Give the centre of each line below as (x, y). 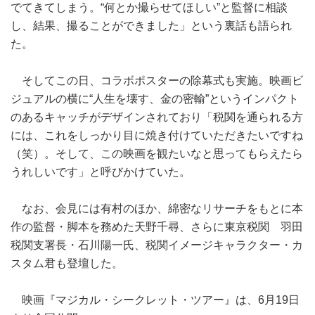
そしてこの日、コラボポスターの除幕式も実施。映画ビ (157, 81)
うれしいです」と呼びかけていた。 (101, 172)
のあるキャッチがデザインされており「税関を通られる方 (157, 117)
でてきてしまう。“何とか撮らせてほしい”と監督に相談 (149, 8)
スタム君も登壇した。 (67, 264)
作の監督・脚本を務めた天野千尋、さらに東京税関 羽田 (157, 227)
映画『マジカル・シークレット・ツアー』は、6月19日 (155, 300)
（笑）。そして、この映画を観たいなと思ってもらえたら (157, 154)
